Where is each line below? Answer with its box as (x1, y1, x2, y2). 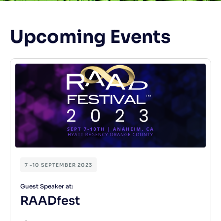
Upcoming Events (10, 25, 171, 48)
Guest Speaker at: (20, 182, 73, 190)
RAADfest (20, 193, 80, 208)
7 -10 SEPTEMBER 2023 (25, 161, 92, 168)
